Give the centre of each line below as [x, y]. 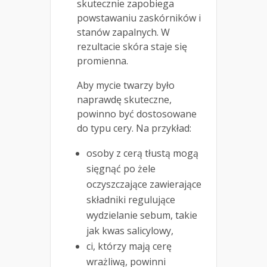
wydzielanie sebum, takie [142, 215]
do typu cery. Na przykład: [134, 128]
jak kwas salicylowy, [130, 230]
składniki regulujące [131, 199]
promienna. [103, 60]
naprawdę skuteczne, [124, 99]
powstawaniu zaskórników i [139, 18]
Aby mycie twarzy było [126, 85]
